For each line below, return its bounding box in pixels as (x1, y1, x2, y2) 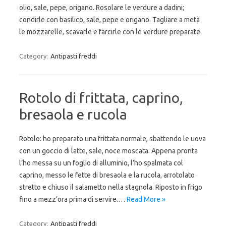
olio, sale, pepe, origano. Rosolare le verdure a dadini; (19, 4, 184, 12)
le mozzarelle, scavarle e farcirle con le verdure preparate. (19, 28, 202, 36)
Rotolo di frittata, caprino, (19, 90, 183, 105)
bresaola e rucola (19, 106, 127, 122)
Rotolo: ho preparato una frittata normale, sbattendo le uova (19, 135, 206, 143)
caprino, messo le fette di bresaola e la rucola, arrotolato (19, 171, 195, 179)
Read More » (127, 195, 165, 203)
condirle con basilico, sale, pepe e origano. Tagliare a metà (19, 16, 200, 24)
